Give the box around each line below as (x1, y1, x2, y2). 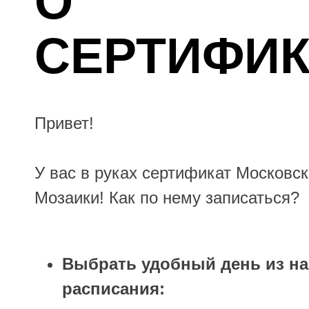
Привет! (34, 113, 94, 132)
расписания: (62, 279, 165, 298)
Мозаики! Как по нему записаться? (34, 188, 299, 207)
